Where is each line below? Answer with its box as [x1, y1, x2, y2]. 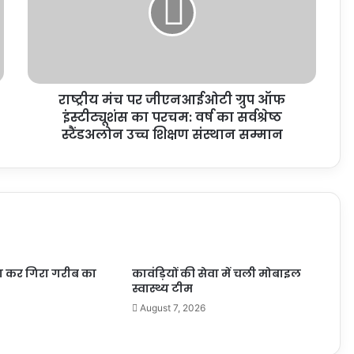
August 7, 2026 [139, 302, 205, 314]
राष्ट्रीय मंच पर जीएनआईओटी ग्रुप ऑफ [58, 91, 285, 110]
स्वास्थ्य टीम [131, 281, 193, 297]
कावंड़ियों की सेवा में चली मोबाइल [131, 265, 301, 282]
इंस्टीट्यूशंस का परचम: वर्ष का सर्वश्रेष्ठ [62, 108, 282, 127]
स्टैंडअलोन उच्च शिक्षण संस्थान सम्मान [61, 126, 283, 145]
